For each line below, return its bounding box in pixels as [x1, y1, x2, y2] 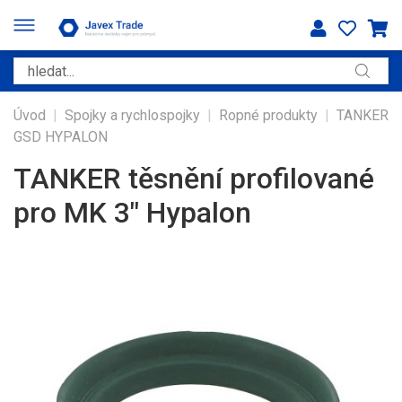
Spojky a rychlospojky [65, 107, 200, 124]
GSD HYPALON [13, 128, 108, 145]
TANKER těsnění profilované [13, 162, 374, 196]
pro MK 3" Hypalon [13, 196, 251, 230]
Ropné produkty [219, 107, 318, 124]
